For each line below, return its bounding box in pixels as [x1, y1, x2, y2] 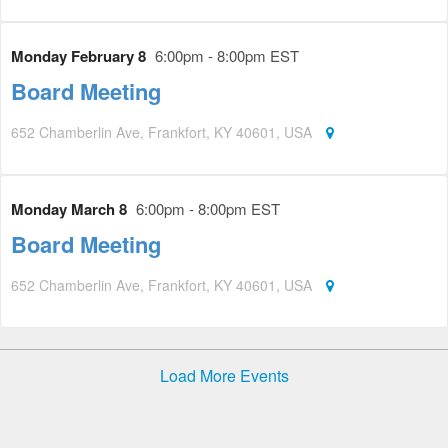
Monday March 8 [11, 198, 131, 221]
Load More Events [159, 364, 289, 388]
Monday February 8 [11, 45, 150, 68]
